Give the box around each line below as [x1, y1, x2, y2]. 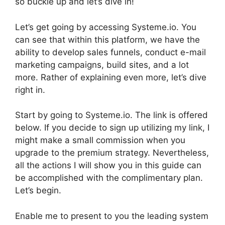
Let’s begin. [15, 185, 61, 195]
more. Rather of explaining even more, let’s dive [15, 72, 206, 82]
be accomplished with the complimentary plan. [15, 173, 203, 183]
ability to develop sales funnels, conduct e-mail [15, 47, 206, 57]
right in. [15, 84, 45, 95]
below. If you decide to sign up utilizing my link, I [15, 123, 209, 133]
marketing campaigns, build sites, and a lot [15, 59, 189, 70]
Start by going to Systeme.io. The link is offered [15, 110, 208, 120]
